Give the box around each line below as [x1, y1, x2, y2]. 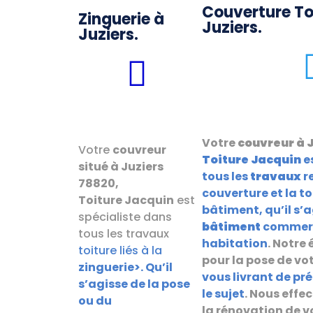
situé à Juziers [78, 158, 163, 175]
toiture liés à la [78, 242, 162, 259]
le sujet [202, 285, 245, 302]
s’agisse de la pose [78, 275, 190, 292]
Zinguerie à [78, 8, 164, 30]
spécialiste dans [78, 208, 172, 225]
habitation [202, 235, 268, 252]
